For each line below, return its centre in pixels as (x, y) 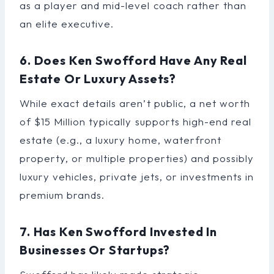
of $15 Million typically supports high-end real (135, 121)
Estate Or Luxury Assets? (98, 78)
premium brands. (62, 194)
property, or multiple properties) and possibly (137, 158)
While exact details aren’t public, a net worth (135, 103)
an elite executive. (67, 23)
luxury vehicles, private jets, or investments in (137, 176)
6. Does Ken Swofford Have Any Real (133, 60)
